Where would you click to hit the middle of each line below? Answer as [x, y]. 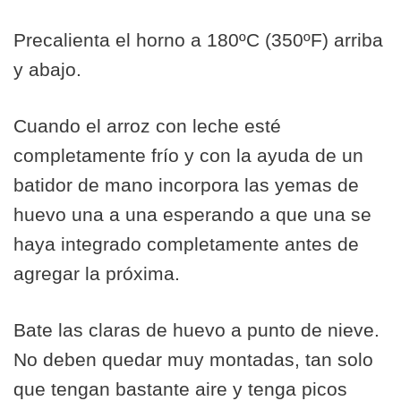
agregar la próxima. [97, 273]
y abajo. [47, 69]
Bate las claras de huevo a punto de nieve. [196, 330]
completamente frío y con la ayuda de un [188, 155]
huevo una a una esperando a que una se [192, 214]
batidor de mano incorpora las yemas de [186, 185]
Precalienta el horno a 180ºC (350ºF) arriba [198, 40]
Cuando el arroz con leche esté [147, 126]
